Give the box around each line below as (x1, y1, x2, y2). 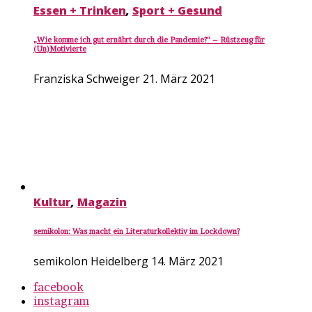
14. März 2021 (151, 253, 224, 269)
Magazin (77, 194, 127, 210)
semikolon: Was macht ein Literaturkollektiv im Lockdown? (33, 226, 240, 236)
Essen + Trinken (33, 2, 126, 18)
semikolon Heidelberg (33, 253, 148, 269)
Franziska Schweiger (33, 70, 140, 86)
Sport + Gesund (132, 2, 222, 18)
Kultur (33, 194, 71, 210)
